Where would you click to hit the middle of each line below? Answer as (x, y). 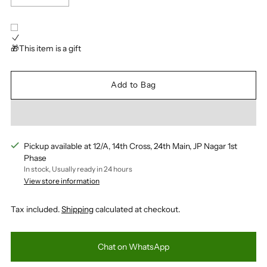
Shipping (77, 209)
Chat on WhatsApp (133, 246)
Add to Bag (133, 85)
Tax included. (36, 209)
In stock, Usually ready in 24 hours (78, 169)
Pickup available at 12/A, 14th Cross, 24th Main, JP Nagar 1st (131, 146)
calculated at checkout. (137, 209)
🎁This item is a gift (46, 48)
